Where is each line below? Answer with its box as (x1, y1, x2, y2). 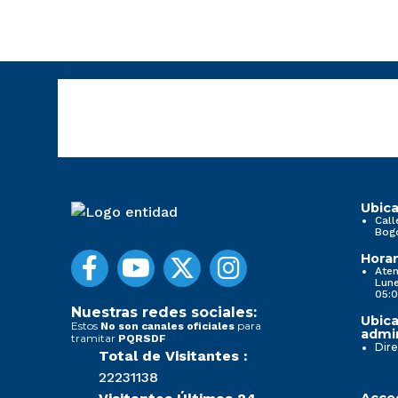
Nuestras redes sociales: (71, 303, 257, 321)
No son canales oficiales (100, 319, 235, 332)
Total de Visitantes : (99, 346, 248, 364)
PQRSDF (118, 331, 166, 345)
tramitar (71, 330, 118, 345)
